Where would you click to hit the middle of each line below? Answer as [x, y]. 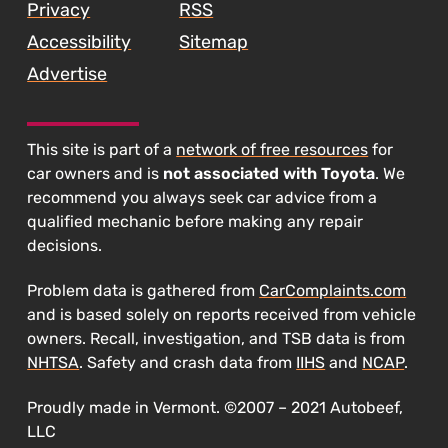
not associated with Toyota [269, 174]
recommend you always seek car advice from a [202, 198]
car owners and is [95, 174]
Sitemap [214, 42]
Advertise [67, 74]
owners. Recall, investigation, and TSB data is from [216, 339]
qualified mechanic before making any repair [195, 222]
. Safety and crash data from [188, 363]
